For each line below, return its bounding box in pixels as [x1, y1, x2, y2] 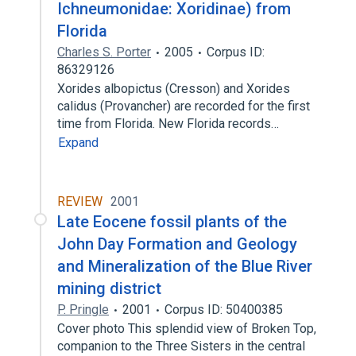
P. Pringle [57, 302, 109, 317]
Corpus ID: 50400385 [164, 302, 283, 317]
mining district [57, 279, 161, 298]
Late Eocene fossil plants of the [57, 212, 287, 231]
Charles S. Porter [57, 44, 151, 60]
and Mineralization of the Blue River [57, 257, 312, 276]
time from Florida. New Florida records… [57, 116, 282, 131]
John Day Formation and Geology [57, 234, 297, 253]
